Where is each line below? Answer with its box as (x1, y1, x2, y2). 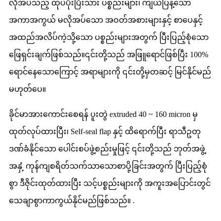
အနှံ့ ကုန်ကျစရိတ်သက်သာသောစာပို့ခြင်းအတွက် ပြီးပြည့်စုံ (9, 161, 207, 170)
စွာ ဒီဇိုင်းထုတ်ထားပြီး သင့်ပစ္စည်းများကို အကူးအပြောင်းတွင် (9, 179, 211, 187)
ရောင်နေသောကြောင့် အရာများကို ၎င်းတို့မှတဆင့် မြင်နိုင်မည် (9, 67, 211, 76)
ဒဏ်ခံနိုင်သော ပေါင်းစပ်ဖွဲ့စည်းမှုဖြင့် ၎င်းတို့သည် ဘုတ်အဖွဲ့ (9, 144, 205, 153)
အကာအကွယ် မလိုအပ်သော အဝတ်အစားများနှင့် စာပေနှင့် (9, 15, 203, 24)
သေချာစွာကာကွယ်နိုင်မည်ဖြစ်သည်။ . (9, 196, 135, 205)
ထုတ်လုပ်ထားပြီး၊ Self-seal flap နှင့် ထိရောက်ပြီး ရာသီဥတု (9, 127, 201, 136)
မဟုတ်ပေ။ (9, 84, 46, 93)
